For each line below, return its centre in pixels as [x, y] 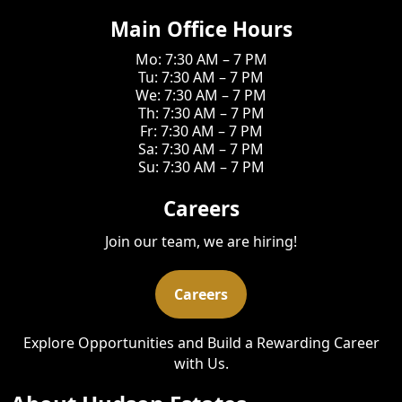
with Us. [201, 364]
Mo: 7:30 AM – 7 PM [201, 59]
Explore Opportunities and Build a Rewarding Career [201, 343]
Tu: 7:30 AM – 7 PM [201, 77]
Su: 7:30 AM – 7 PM [201, 167]
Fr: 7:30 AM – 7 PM [201, 131]
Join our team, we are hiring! [201, 242]
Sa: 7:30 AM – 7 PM [201, 149]
